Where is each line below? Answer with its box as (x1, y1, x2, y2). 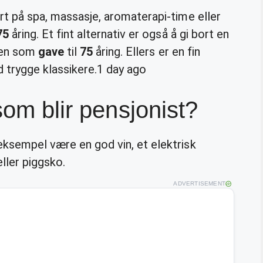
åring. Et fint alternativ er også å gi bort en (8, 26, 229, 41)
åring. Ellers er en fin (93, 44, 200, 59)
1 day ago (97, 62, 147, 76)
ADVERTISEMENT (173, 180, 225, 187)
